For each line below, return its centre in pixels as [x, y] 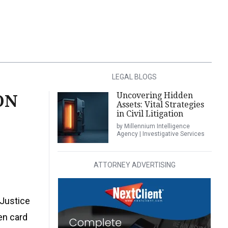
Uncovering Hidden [154, 95]
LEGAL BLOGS [135, 77]
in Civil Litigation [150, 114]
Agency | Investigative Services [160, 134]
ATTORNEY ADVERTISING [134, 165]
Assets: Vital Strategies [160, 105]
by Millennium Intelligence [153, 126]
